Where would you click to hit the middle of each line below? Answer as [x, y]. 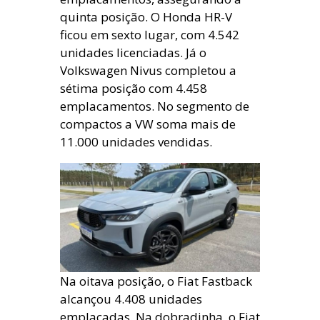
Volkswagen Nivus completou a [148, 70]
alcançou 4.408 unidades [131, 299]
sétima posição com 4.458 [134, 88]
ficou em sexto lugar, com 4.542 [150, 35]
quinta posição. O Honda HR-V [146, 17]
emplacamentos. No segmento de [155, 106]
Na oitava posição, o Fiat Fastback [156, 281]
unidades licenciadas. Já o [133, 52]
